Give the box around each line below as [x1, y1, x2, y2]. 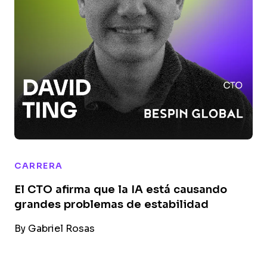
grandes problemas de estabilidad [14, 198, 209, 210]
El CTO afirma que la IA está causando [14, 184, 227, 195]
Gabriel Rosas [26, 223, 95, 234]
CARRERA [14, 161, 63, 170]
